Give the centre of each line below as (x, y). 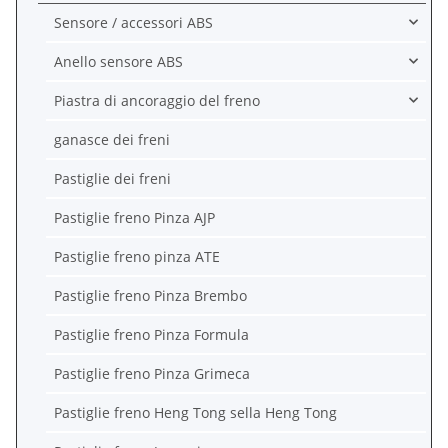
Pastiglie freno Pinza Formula (151, 334)
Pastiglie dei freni (112, 178)
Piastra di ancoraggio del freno (157, 100)
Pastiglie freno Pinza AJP (134, 217)
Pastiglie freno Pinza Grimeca (152, 373)
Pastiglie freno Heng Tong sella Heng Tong (195, 412)
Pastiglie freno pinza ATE (137, 256)
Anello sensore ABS (118, 61)
